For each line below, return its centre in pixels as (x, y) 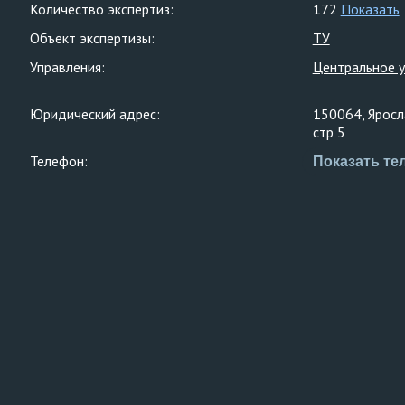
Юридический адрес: (95, 114)
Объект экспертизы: (92, 38)
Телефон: (59, 161)
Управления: (67, 67)
